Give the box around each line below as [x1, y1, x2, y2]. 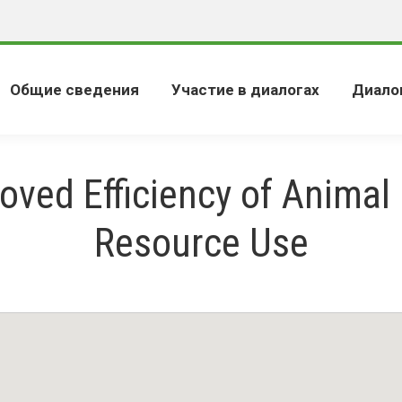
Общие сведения [10, 80, 139, 99]
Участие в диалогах [171, 80, 319, 99]
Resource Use [93, 220, 309, 267]
